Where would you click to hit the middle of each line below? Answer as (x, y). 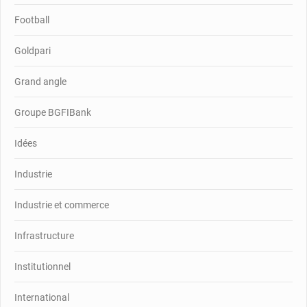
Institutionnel (42, 266)
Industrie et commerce (62, 205)
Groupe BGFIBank (53, 112)
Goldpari (33, 50)
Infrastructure (44, 235)
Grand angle (40, 81)
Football (32, 20)
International (42, 297)
